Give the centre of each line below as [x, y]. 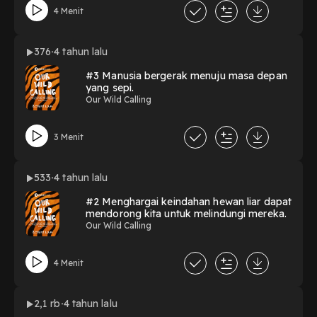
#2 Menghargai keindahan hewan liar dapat [189, 202]
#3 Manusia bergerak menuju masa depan [186, 76]
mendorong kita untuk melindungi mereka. [186, 214]
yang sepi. [110, 88]
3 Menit [68, 137]
